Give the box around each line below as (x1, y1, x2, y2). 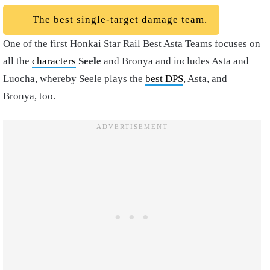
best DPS (145, 72, 183, 84)
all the (3, 55, 32, 67)
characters (32, 55, 76, 67)
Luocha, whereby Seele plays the (3, 72, 145, 84)
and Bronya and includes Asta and (101, 55, 249, 67)
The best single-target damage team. (30, 13, 207, 25)
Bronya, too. (3, 90, 58, 102)
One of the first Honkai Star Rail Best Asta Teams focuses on (3, 37, 260, 49)
